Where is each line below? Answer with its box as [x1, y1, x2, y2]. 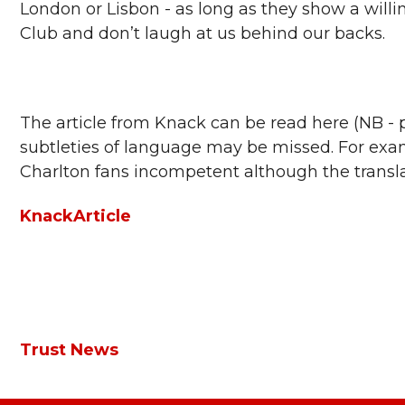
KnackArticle [20, 206, 131, 227]
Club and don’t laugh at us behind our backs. [20, 24, 385, 44]
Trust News [20, 340, 118, 361]
